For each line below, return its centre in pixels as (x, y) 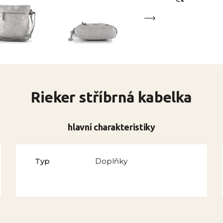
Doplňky (111, 161)
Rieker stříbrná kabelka (111, 97)
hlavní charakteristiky (111, 127)
